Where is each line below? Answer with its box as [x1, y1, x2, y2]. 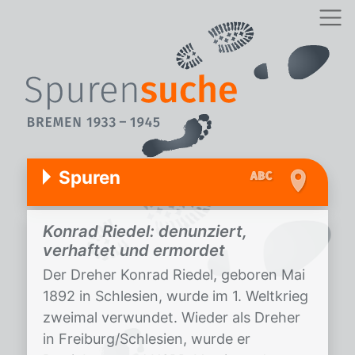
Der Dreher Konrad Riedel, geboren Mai [43, 266, 305, 283]
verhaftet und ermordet [43, 240, 225, 260]
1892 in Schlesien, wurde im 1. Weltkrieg [43, 288, 308, 304]
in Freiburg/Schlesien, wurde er [43, 330, 250, 347]
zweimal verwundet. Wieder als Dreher [43, 309, 300, 326]
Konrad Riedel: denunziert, [43, 221, 247, 241]
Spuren [59, 166, 120, 188]
